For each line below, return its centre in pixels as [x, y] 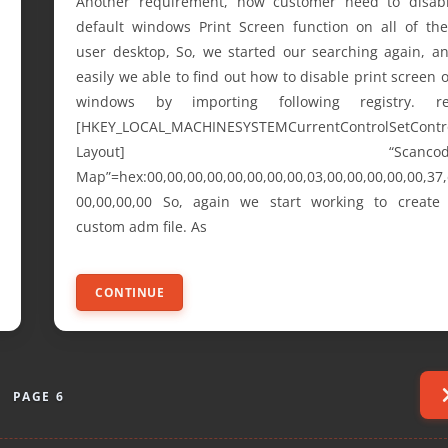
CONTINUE [130, 293]
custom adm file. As [142, 227]
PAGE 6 [38, 396]
